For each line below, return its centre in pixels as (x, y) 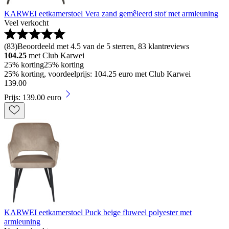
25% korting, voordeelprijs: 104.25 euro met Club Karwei (97, 74)
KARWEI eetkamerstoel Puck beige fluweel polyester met (98, 213)
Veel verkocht (26, 23)
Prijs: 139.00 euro (33, 98)
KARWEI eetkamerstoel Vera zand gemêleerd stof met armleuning (111, 14)
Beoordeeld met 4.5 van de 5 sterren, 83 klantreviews (103, 47)
